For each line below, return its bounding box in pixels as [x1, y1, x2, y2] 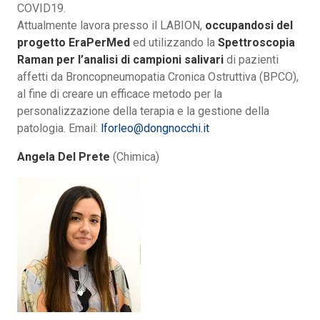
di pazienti [224, 53, 279, 67]
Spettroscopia [218, 36, 295, 50]
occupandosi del [205, 19, 293, 33]
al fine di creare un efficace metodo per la [17, 87, 222, 101]
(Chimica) [110, 150, 159, 164]
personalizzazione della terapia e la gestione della [17, 104, 269, 119]
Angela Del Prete [17, 150, 110, 164]
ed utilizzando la [130, 36, 218, 50]
